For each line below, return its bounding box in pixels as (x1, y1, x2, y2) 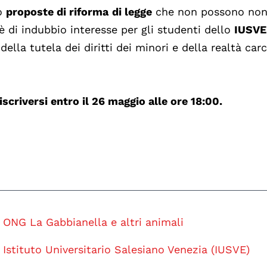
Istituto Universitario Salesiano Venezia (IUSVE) (3, 243, 250, 256)
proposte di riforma (6, 5, 109, 18)
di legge (112, 5, 153, 18)
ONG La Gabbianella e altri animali (3, 215, 184, 228)
